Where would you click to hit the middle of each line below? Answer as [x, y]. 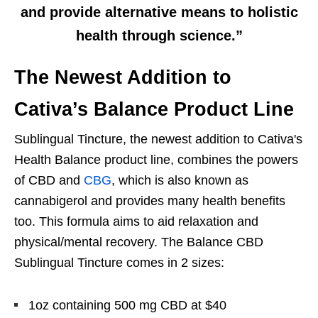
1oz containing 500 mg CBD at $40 [127, 306]
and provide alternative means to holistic [159, 12]
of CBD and [49, 181]
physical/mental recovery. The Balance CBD [139, 242]
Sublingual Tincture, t [74, 139]
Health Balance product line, [94, 160]
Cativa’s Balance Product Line [154, 110]
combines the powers [236, 160]
